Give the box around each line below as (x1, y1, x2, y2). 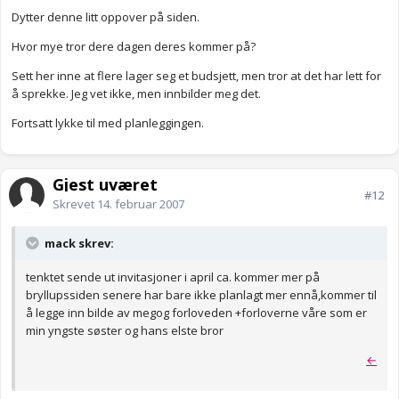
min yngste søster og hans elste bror (26, 322, 224, 339)
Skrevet (53, 196, 97, 213)
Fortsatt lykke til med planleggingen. (12, 115, 204, 132)
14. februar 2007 (97, 196, 184, 213)
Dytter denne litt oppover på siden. (12, 9, 199, 26)
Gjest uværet (53, 174, 158, 196)
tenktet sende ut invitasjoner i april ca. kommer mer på (26, 269, 320, 286)
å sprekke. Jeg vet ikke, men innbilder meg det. (12, 85, 261, 102)
